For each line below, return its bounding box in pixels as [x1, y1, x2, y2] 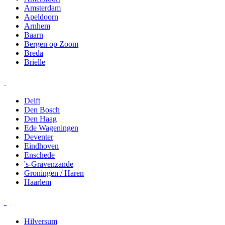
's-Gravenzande [24, 160, 73, 169]
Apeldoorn [24, 12, 58, 21]
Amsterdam [24, 3, 61, 12]
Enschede [24, 151, 55, 160]
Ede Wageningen [24, 124, 78, 133]
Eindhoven [24, 142, 59, 151]
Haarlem [24, 178, 51, 187]
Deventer [24, 133, 53, 142]
